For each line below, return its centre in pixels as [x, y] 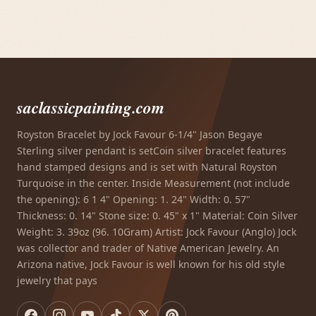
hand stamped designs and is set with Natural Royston [147, 166]
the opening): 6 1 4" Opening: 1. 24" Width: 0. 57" [134, 199]
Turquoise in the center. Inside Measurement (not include [153, 183]
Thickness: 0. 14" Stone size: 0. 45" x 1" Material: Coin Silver [157, 215]
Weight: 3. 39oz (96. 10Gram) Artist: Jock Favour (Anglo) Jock [157, 231]
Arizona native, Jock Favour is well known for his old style [151, 264]
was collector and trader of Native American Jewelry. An [148, 248]
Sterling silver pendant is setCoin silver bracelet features [152, 150]
